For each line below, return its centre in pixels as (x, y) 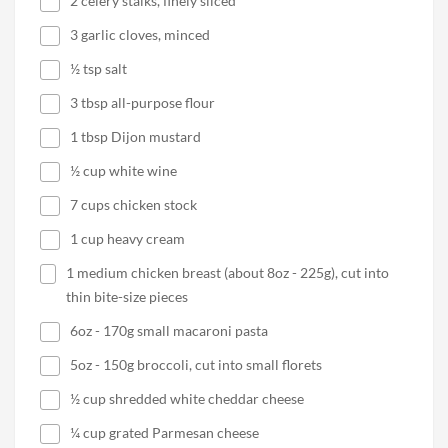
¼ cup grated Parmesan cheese (164, 433)
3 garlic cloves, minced (140, 35)
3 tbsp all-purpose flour (142, 103)
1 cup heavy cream (127, 239)
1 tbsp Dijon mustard (135, 137)
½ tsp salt (98, 69)
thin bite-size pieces (127, 297)
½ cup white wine (123, 171)
